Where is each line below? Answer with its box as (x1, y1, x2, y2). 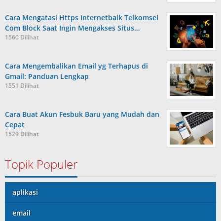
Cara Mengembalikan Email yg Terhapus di (5, 61, 148, 71)
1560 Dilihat (5, 33, 39, 41)
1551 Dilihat (5, 81, 39, 90)
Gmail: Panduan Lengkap (5, 72, 89, 81)
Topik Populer (5, 156, 77, 172)
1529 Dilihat (5, 130, 39, 138)
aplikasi (12, 187, 38, 197)
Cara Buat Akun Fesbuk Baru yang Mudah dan (5, 110, 159, 119)
